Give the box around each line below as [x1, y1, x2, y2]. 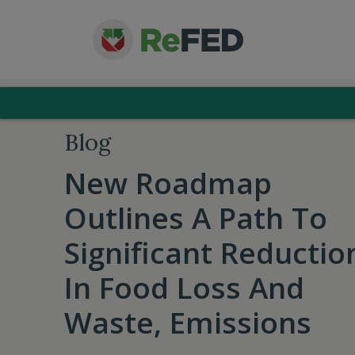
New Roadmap [63, 163, 272, 203]
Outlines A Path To [63, 198, 327, 238]
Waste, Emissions [63, 303, 311, 342]
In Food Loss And [63, 268, 304, 307]
